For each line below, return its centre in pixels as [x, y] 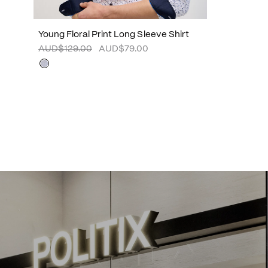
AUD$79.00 [124, 49]
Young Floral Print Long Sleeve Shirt [114, 35]
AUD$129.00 [65, 49]
